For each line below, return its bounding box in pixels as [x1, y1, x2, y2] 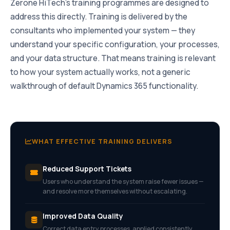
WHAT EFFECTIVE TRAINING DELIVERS [32, 137, 172, 146]
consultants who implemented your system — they [10, 25, 195, 36]
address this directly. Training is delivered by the [10, 11, 187, 22]
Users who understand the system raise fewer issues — [43, 177, 203, 186]
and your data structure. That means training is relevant [10, 53, 216, 64]
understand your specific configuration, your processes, [10, 39, 220, 50]
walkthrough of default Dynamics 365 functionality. [10, 81, 198, 91]
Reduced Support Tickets [43, 164, 131, 174]
